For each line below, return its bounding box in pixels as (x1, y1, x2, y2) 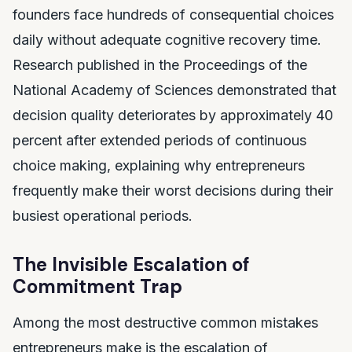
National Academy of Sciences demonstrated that (13, 82, 336, 98)
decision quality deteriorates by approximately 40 (13, 107, 333, 123)
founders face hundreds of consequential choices (13, 6, 334, 23)
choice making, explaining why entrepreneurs (13, 157, 305, 174)
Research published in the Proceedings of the (13, 57, 307, 73)
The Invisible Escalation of (13, 252, 250, 277)
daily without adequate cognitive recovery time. (13, 31, 321, 48)
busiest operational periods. (13, 207, 192, 224)
